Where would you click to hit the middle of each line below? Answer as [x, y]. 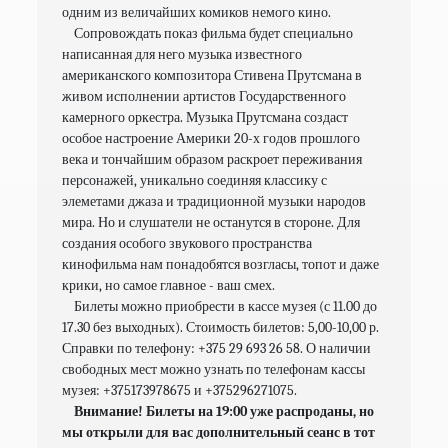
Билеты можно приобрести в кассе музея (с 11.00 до [220, 307]
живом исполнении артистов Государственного [204, 97]
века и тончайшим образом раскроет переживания [212, 160]
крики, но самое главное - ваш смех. [169, 286]
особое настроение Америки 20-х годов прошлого [211, 139]
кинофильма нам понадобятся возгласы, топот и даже [221, 265]
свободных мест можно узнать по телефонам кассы [214, 370]
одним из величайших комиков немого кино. [197, 13]
